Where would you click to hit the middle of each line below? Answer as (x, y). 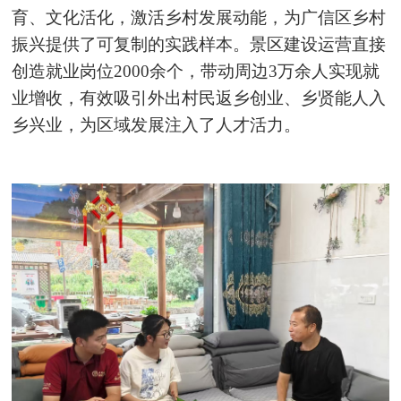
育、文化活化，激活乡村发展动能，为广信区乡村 (199, 18)
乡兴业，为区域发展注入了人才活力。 (157, 125)
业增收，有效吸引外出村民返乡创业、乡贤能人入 (199, 98)
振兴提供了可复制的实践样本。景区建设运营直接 (199, 45)
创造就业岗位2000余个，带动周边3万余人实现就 (196, 72)
